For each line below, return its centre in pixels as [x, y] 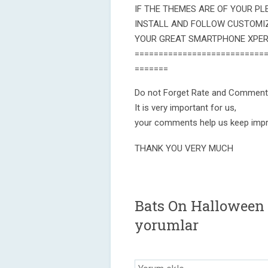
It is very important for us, [185, 108]
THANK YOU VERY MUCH [184, 148]
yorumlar [167, 225]
